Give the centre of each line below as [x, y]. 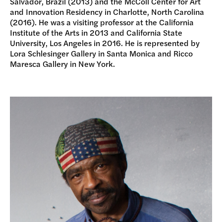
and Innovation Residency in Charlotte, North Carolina [107, 11]
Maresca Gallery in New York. [62, 63]
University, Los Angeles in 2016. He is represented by [105, 43]
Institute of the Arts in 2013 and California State [96, 32]
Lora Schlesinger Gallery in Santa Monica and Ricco [101, 53]
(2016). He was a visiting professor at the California [102, 22]
